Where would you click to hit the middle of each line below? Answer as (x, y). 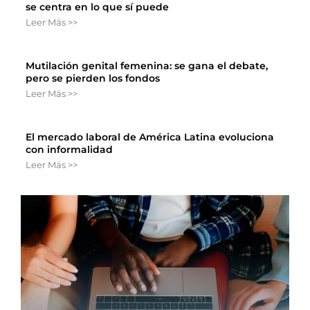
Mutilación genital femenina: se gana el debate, (147, 65)
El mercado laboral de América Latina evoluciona (150, 137)
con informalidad (69, 149)
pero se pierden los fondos (93, 78)
